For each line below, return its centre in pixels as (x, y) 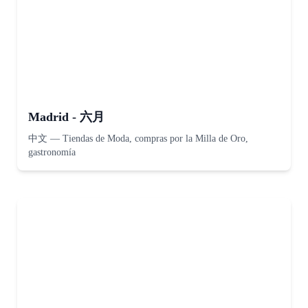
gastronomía (52, 152)
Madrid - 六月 (66, 117)
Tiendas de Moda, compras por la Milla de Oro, (155, 139)
